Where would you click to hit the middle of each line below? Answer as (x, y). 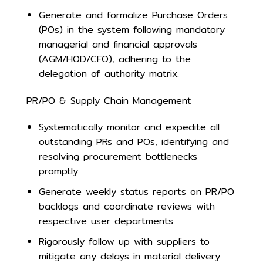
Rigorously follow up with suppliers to (124, 241)
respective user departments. (107, 221)
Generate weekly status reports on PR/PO (136, 191)
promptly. (59, 171)
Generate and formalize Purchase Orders (133, 15)
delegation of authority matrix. (109, 73)
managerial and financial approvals (118, 44)
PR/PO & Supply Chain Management (109, 100)
